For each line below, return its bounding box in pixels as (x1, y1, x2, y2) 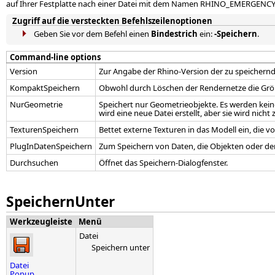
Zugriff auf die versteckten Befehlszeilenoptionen (12, 15, 212, 27)
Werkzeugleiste (10, 216, 72, 228)
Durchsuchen (10, 157, 58, 169)
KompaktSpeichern (10, 82, 80, 94)
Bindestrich (151, 28, 198, 40)
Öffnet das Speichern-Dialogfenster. (99, 157, 228, 169)
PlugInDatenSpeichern (10, 141, 92, 152)
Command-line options (10, 52, 101, 63)
